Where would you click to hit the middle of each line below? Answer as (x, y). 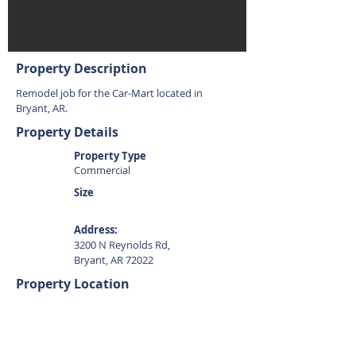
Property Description (81, 68)
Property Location (73, 284)
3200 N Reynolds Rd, (122, 245)
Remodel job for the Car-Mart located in (109, 93)
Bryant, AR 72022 (114, 260)
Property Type (110, 156)
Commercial (102, 170)
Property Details (67, 132)
